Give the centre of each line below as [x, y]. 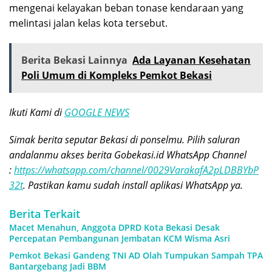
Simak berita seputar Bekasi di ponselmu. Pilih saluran [124, 140]
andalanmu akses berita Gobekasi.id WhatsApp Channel [128, 155]
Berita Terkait [45, 214]
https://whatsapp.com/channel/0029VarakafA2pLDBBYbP [136, 170]
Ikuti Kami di [37, 113]
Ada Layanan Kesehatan [192, 60]
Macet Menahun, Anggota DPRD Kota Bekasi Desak [114, 228]
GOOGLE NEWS [97, 113]
